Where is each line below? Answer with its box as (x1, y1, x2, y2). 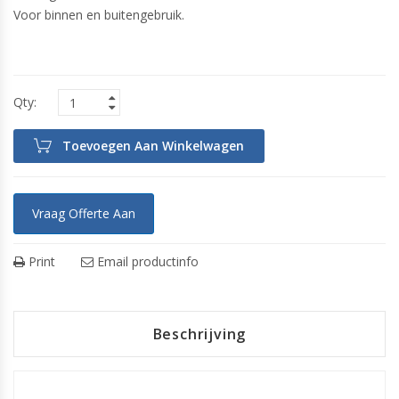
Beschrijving (152, 324, 247, 344)
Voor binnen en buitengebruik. (13, 6, 184, 23)
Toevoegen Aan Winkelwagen (62, 137, 244, 154)
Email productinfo (94, 253, 199, 270)
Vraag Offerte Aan (32, 205, 135, 222)
